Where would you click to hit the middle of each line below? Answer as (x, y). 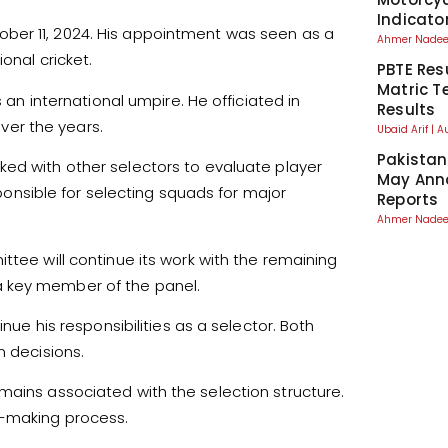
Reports (407, 200)
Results (406, 110)
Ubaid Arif (403, 130)
